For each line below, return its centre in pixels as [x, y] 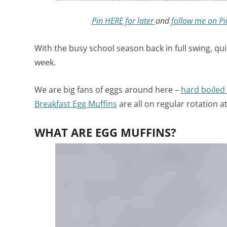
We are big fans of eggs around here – [107, 89]
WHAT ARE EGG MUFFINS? [105, 132]
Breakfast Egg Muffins [75, 104]
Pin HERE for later [123, 21]
